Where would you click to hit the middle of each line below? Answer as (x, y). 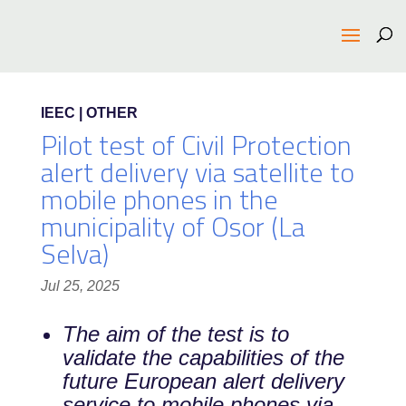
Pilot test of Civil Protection (196, 145)
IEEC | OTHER (89, 113)
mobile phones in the (159, 199)
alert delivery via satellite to (197, 172)
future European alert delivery (203, 381)
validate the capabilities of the (203, 358)
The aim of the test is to (175, 334)
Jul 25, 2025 (80, 286)
